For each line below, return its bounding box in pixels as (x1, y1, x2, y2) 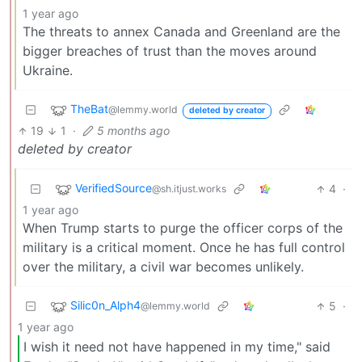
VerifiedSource (75, 181, 152, 196)
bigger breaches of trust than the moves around (23, 43, 317, 60)
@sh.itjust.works (152, 183, 226, 196)
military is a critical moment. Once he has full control (23, 239, 345, 256)
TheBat (70, 102, 108, 116)
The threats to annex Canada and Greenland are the (23, 23, 340, 40)
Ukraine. (23, 62, 73, 79)
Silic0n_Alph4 (70, 298, 141, 313)
